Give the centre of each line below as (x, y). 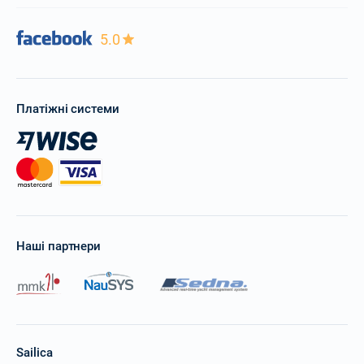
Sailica (35, 353)
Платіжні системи (68, 109)
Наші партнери (59, 246)
